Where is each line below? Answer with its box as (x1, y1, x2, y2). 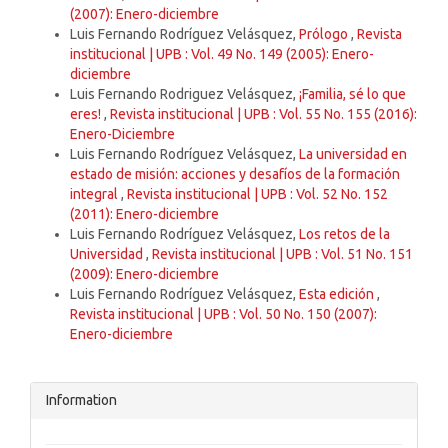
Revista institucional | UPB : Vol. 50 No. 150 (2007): (70, 306, 377, 323)
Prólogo (299, 26, 351, 43)
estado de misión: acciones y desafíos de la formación (70, 166, 400, 183)
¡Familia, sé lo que (299, 86, 406, 103)
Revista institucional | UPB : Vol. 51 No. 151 (152, 246, 413, 263)
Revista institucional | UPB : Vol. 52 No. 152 (127, 186, 388, 203)
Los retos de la (299, 226, 390, 243)
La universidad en (299, 146, 407, 163)
